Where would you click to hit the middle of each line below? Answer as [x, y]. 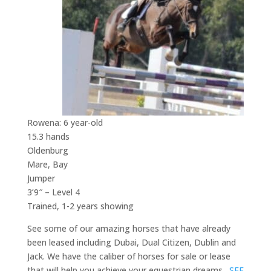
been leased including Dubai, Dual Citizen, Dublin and [131, 243]
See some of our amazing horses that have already [129, 229]
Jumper [41, 178]
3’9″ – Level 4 [53, 192]
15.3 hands [48, 137]
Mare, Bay [47, 165]
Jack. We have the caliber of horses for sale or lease [129, 256]
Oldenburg [47, 151]
